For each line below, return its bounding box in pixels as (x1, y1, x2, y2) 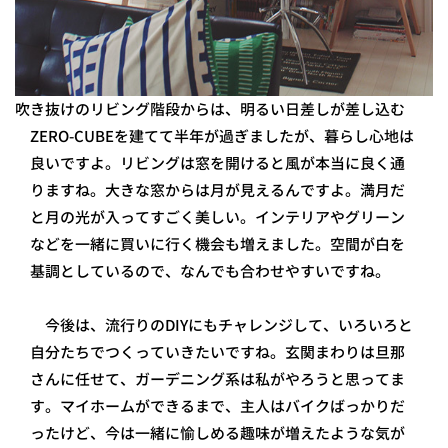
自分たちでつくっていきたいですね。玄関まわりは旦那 (30, 342, 405, 363)
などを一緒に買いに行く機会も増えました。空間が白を (30, 234, 405, 255)
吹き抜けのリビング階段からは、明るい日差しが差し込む (15, 99, 405, 120)
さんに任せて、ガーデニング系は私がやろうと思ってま (30, 369, 405, 390)
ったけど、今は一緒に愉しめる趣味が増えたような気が (30, 423, 405, 444)
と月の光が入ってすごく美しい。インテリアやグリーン (30, 207, 405, 228)
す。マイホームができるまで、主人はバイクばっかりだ (30, 396, 405, 417)
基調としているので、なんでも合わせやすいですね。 (30, 261, 390, 282)
